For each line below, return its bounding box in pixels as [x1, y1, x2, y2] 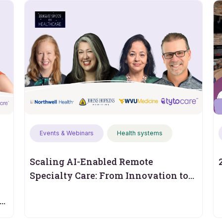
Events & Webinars [39, 129, 94, 137]
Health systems [116, 129, 163, 137]
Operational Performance [29, 183, 145, 195]
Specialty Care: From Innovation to [29, 169, 188, 181]
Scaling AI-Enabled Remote [29, 156, 153, 167]
